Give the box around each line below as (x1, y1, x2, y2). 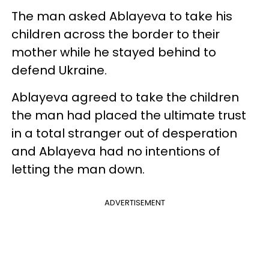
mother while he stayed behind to (11, 43, 216, 61)
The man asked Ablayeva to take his (11, 7, 232, 25)
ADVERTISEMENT (104, 196, 165, 208)
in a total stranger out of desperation (11, 124, 237, 142)
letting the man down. (11, 160, 145, 178)
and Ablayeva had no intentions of (11, 142, 220, 160)
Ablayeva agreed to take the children (11, 88, 239, 106)
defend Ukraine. (11, 61, 107, 79)
